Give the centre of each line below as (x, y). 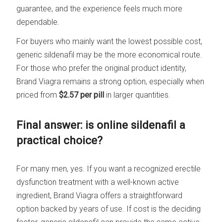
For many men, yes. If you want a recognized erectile (109, 169)
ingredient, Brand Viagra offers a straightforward (100, 196)
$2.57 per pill (82, 95)
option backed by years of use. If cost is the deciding (109, 209)
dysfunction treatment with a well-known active (98, 182)
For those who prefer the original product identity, (102, 68)
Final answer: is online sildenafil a (101, 125)
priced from (38, 95)
